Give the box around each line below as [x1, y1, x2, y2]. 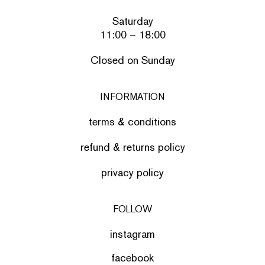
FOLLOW [113, 203, 152, 216]
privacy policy [101, 166, 164, 180]
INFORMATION [101, 91, 164, 104]
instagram [110, 227, 155, 241]
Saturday [112, 14, 153, 28]
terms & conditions [89, 115, 176, 129]
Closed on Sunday [90, 53, 175, 67]
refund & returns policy [80, 140, 185, 154]
